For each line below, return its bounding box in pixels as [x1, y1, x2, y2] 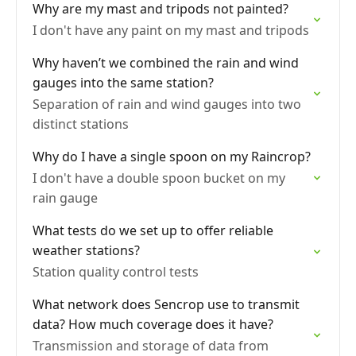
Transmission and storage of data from [33, 337, 269, 354]
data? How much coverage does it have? [33, 315, 273, 333]
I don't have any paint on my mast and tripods [33, 21, 309, 39]
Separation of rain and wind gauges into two [33, 95, 301, 113]
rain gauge [33, 189, 98, 207]
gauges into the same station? [33, 74, 214, 91]
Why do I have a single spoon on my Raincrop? [33, 148, 311, 165]
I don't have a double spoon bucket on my [33, 169, 285, 187]
